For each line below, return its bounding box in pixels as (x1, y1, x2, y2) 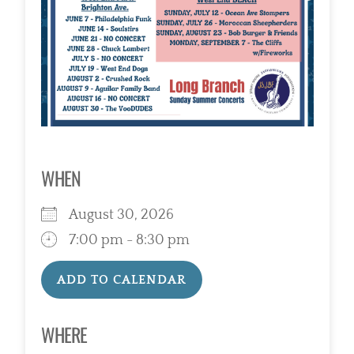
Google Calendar (218, 309, 326, 326)
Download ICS (68, 309, 164, 326)
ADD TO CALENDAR (56, 273, 186, 288)
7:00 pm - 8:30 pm (68, 232, 190, 249)
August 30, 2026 (68, 207, 186, 224)
